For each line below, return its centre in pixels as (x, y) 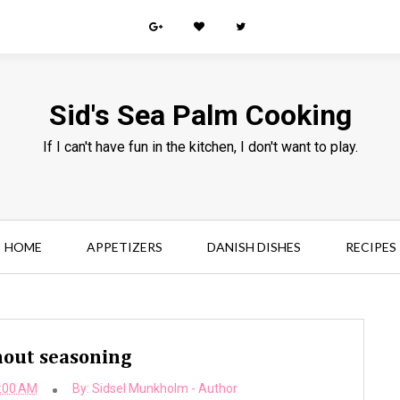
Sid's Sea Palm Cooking (200, 115)
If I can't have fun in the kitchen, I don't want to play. (200, 147)
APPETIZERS (124, 247)
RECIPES (371, 247)
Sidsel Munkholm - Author (164, 388)
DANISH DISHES (254, 247)
